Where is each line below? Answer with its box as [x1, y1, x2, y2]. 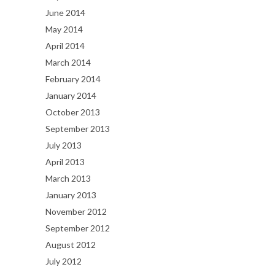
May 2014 [45, 24, 83, 34]
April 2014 [45, 41, 85, 51]
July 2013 [45, 140, 82, 150]
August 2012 [45, 239, 96, 250]
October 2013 [45, 107, 100, 117]
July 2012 [45, 256, 82, 266]
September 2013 [45, 123, 110, 134]
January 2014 [45, 90, 96, 101]
